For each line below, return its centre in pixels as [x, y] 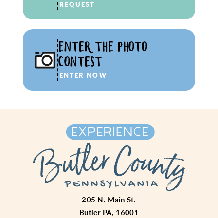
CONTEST [81, 62]
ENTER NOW [83, 75]
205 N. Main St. [109, 199]
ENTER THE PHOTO [103, 47]
